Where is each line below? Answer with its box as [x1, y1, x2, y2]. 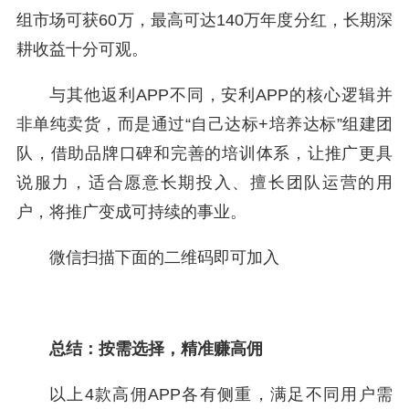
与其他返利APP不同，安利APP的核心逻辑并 [49, 86, 393, 104]
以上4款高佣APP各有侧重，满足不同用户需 [49, 385, 393, 404]
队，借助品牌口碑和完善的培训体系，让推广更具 [16, 144, 393, 163]
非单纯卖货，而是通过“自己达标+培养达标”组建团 [16, 115, 393, 133]
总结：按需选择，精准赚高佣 [49, 340, 263, 358]
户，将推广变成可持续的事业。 [16, 203, 246, 221]
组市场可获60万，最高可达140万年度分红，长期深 [16, 11, 393, 29]
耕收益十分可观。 [16, 40, 148, 58]
